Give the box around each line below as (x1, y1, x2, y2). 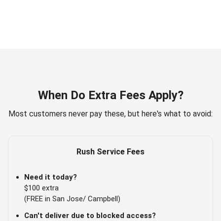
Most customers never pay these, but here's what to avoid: (8, 109, 213, 119)
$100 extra (24, 184, 59, 193)
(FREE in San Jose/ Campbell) (24, 194, 120, 204)
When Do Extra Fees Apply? (37, 88, 184, 103)
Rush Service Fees (76, 147, 145, 157)
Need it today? (24, 173, 77, 182)
